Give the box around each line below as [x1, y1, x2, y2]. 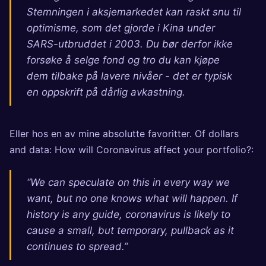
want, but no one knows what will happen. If [26, 192, 237, 204]
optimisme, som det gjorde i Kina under [26, 22, 215, 34]
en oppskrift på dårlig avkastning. [26, 86, 185, 98]
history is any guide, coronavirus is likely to [26, 208, 230, 220]
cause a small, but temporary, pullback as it [26, 224, 234, 236]
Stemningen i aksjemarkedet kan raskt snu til [26, 6, 241, 18]
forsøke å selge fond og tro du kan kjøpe [26, 54, 220, 66]
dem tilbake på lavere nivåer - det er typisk [26, 70, 232, 82]
